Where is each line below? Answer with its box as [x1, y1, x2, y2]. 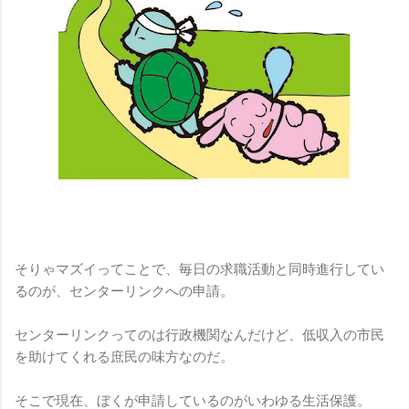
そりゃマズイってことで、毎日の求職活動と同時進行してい [15, 260, 384, 278]
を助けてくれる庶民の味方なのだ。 [15, 348, 234, 365]
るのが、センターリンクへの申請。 [15, 282, 234, 299]
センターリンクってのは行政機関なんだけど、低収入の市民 [15, 326, 384, 343]
